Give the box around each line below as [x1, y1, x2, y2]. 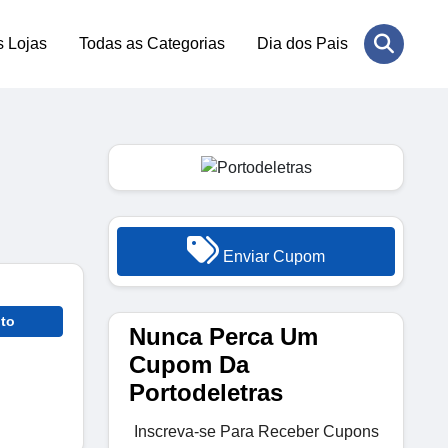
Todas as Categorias [79, 35, 225, 52]
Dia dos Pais [257, 35, 348, 52]
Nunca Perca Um [129, 322, 318, 350]
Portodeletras [129, 378, 283, 406]
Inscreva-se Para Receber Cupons [133, 422, 379, 440]
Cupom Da [129, 350, 249, 378]
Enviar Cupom [219, 247, 325, 265]
